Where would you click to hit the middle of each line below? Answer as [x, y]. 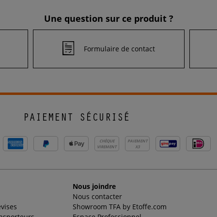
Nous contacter [97, 197]
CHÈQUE [107, 140]
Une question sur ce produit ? [108, 19]
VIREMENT [107, 146]
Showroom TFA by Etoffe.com [119, 207]
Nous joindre [94, 186]
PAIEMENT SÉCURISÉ [76, 119]
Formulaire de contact [119, 48]
